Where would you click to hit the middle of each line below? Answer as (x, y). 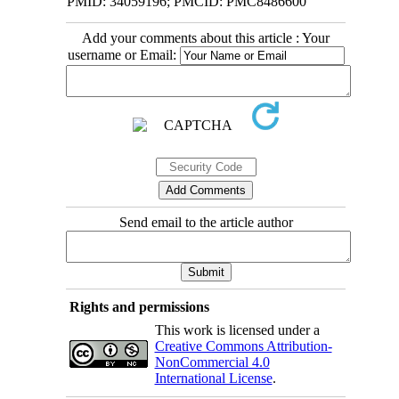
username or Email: (123, 55)
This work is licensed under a (237, 330)
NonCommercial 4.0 (212, 362)
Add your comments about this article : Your (206, 38)
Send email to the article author (206, 223)
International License (213, 379)
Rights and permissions (139, 307)
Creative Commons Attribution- (243, 346)
